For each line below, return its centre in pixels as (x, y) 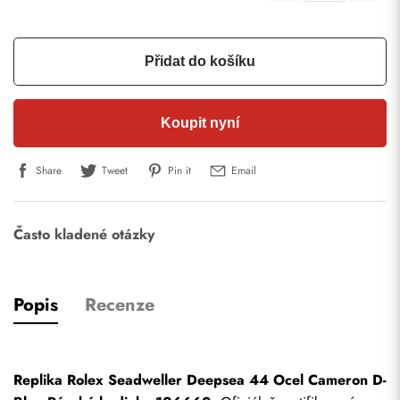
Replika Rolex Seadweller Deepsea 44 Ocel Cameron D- (200, 380)
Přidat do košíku (200, 61)
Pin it (179, 170)
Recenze (120, 305)
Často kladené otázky (84, 234)
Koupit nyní (200, 123)
